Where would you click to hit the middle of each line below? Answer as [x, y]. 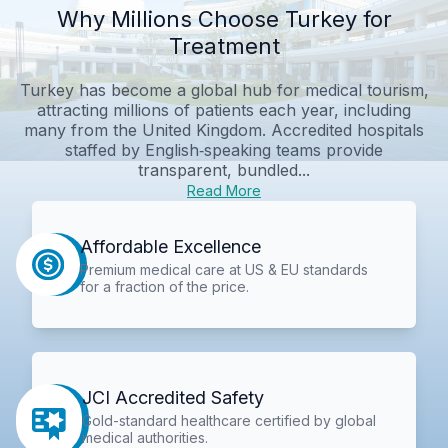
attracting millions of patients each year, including [224, 109]
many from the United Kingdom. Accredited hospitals [224, 129]
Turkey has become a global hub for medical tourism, [224, 89]
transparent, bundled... [224, 169]
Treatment [224, 45]
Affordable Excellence [170, 246]
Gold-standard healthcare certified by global [229, 421]
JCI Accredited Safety [173, 398]
